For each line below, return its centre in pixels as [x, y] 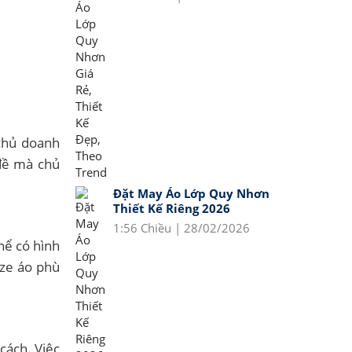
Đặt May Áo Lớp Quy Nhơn [191, 193]
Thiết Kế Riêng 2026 [172, 208]
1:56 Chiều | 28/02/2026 [181, 228]
